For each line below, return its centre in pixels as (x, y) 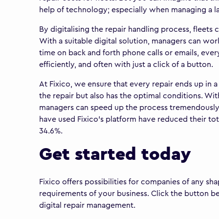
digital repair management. (87, 206)
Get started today (115, 155)
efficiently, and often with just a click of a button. (126, 65)
